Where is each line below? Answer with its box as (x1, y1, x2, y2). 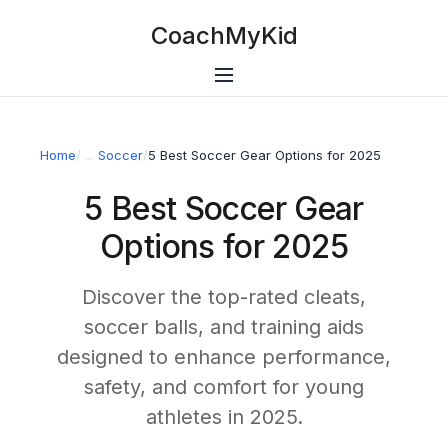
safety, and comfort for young (84, 375, 364, 399)
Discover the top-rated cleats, (82, 285, 366, 309)
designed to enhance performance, (57, 345, 391, 369)
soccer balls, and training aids (84, 315, 364, 339)
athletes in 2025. (145, 405, 303, 429)
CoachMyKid (150, 21, 298, 50)
